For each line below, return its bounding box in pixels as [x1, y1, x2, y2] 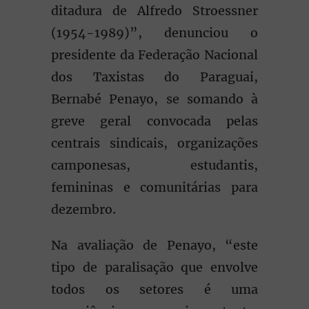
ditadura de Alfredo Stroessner [51, 3, 258, 19]
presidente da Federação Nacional [51, 47, 258, 63]
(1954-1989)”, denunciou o [51, 25, 258, 41]
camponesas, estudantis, [51, 157, 258, 173]
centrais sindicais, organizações [51, 135, 258, 151]
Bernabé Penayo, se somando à [51, 91, 258, 107]
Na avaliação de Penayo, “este [51, 237, 258, 253]
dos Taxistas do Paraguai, [51, 69, 258, 85]
